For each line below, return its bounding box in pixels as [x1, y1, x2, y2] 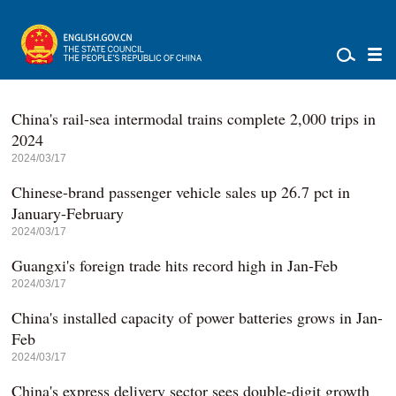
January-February [11, 202, 125, 224]
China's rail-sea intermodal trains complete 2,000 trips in [11, 108, 377, 129]
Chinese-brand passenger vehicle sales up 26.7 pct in [11, 181, 351, 202]
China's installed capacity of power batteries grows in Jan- [11, 307, 384, 328]
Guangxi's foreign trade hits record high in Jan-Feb [11, 255, 339, 276]
